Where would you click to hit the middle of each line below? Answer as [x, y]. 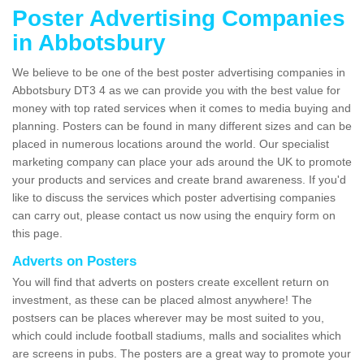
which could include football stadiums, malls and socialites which [177, 336]
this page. [39, 234]
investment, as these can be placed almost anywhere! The [162, 300]
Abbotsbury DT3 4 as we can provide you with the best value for [176, 91]
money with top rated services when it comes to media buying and [182, 108]
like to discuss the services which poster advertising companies [174, 198]
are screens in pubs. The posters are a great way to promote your [182, 354]
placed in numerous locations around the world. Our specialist [171, 144]
